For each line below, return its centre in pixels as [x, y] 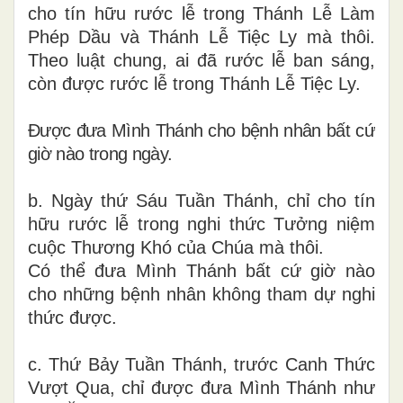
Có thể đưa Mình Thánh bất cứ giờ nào [201, 270]
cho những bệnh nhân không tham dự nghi [201, 294]
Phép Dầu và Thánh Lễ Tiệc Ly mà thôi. [201, 36]
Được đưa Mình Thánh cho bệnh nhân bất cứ [201, 130]
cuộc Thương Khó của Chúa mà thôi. [176, 247]
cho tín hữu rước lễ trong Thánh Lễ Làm [201, 13]
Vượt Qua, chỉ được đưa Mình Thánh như [201, 387]
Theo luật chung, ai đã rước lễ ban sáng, [201, 60]
